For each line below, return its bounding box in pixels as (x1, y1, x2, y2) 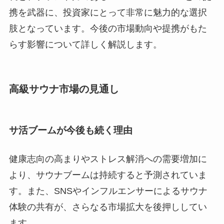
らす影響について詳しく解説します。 (8, 39, 162, 50)
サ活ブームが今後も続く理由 (8, 125, 132, 136)
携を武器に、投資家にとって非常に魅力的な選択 (8, 7, 207, 18)
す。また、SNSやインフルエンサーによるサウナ (8, 186, 207, 196)
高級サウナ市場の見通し (8, 83, 119, 94)
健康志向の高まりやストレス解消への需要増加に (8, 154, 207, 164)
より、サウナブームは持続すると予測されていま (8, 170, 207, 180)
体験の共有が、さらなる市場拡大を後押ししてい (8, 202, 207, 212)
